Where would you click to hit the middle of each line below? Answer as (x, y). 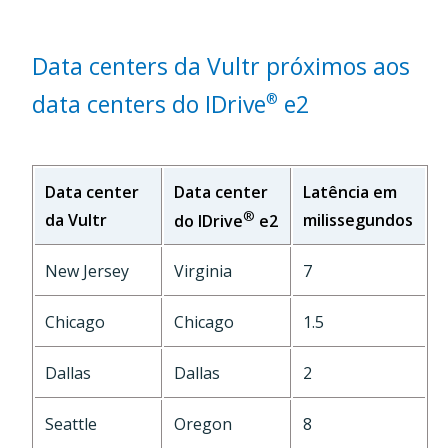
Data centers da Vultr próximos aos (221, 66)
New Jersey (87, 271)
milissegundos (358, 220)
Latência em (350, 192)
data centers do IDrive (149, 104)
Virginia (203, 271)
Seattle (71, 424)
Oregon (203, 424)
